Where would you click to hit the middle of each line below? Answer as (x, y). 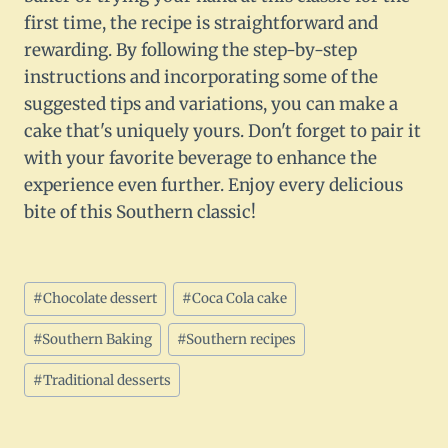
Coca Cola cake (240, 299)
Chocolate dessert (100, 299)
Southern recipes (241, 340)
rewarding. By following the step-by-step (190, 50)
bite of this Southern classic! (140, 212)
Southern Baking (97, 340)
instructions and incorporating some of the (201, 77)
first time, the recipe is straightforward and (201, 23)
